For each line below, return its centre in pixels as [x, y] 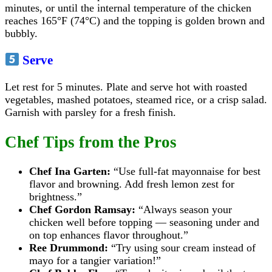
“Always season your [184, 209]
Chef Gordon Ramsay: [82, 209]
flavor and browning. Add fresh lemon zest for [132, 184]
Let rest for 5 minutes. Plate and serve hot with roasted [126, 87]
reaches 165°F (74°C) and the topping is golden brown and [135, 21]
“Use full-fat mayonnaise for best [185, 171]
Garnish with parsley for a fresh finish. [90, 113]
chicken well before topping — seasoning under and [144, 222]
